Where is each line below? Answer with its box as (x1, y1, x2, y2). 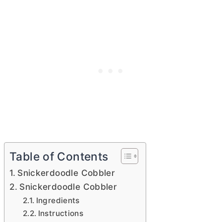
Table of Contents (9, 150, 109, 164)
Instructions (38, 209, 84, 219)
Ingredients (36, 196, 80, 206)
